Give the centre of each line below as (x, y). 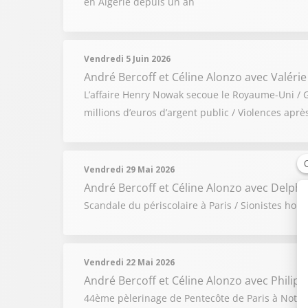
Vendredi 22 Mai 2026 (129, 262)
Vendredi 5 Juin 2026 (127, 59)
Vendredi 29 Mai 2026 (129, 169)
